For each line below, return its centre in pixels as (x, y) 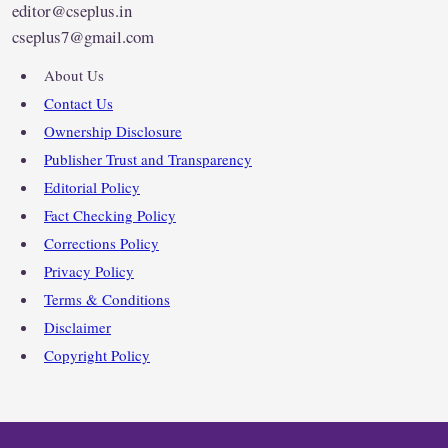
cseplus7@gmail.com (83, 37)
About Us (74, 75)
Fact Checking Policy (110, 215)
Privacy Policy (89, 271)
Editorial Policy (92, 187)
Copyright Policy (97, 355)
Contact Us (78, 103)
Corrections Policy (101, 243)
